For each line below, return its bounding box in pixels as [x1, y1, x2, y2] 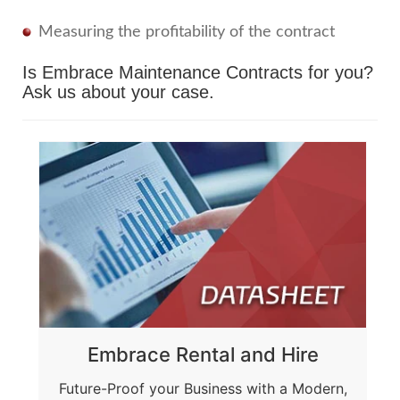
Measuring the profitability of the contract [38, 24, 335, 41]
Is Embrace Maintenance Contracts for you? [22, 62, 373, 83]
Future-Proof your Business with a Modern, [58, 379, 347, 398]
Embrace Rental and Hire [87, 343, 319, 367]
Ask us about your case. [22, 82, 214, 103]
